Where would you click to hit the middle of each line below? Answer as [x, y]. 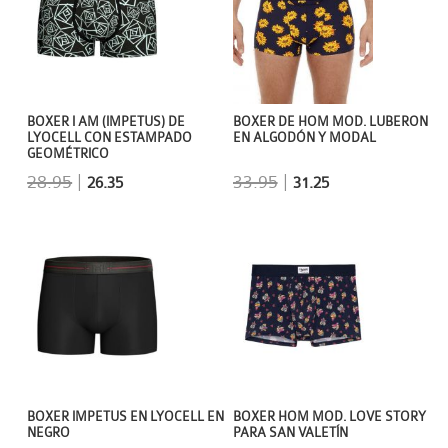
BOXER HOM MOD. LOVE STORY [329, 417]
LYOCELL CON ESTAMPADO [110, 138]
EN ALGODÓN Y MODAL [304, 137]
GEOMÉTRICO [68, 154]
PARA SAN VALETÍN [290, 433]
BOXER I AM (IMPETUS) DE [106, 122]
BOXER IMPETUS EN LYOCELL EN [126, 417]
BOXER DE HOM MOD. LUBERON [330, 121]
